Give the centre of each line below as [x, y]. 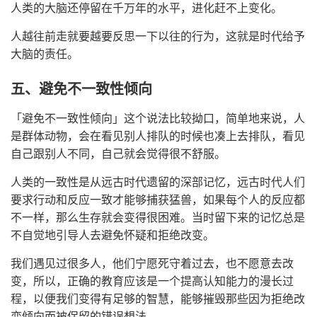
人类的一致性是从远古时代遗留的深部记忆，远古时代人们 [158, 182]
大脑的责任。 [45, 54]
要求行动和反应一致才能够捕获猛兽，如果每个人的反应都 [158, 200]
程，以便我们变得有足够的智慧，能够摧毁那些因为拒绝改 [158, 299]
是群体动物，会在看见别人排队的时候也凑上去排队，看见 [158, 136]
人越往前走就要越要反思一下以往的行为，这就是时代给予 [158, 36]
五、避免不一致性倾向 [81, 90]
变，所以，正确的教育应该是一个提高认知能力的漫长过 [152, 281]
